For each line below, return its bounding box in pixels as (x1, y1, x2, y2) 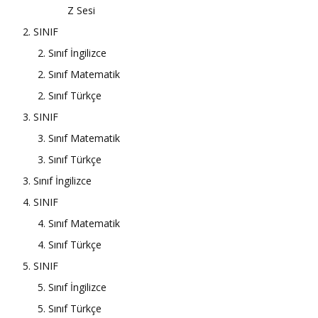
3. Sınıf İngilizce (23, 174, 92, 188)
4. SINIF (23, 195, 58, 209)
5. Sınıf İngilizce (38, 280, 106, 295)
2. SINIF (23, 25, 58, 39)
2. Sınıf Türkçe (38, 89, 102, 103)
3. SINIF (23, 110, 58, 124)
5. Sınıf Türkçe (38, 302, 102, 316)
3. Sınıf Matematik (38, 131, 120, 146)
